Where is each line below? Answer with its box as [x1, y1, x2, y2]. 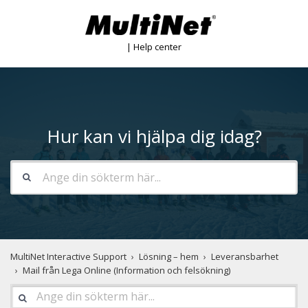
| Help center [126, 41, 181, 53]
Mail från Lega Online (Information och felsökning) [23, 264, 230, 276]
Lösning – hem [139, 250, 199, 263]
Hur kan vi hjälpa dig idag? [46, 124, 262, 148]
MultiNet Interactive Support [10, 250, 126, 263]
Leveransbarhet [211, 250, 278, 263]
